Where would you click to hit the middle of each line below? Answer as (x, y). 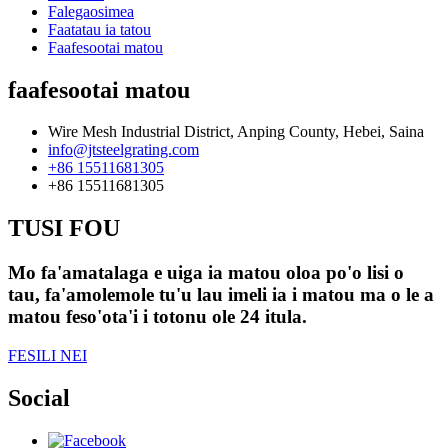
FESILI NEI (47, 355)
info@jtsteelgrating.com (123, 150)
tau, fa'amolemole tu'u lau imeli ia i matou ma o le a (221, 295)
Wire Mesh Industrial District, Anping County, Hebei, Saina (236, 132)
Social (39, 397)
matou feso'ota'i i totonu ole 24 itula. (157, 317)
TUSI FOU (64, 228)
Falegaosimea (91, 11)
